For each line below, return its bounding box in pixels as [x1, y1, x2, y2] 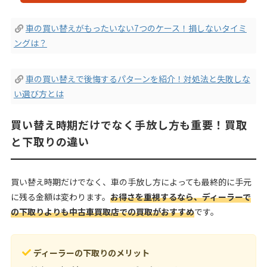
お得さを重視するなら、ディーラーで [110, 190, 251, 203]
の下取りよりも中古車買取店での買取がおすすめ [10, 205, 194, 218]
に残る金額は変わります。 [10, 190, 110, 203]
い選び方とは [13, 87, 64, 100]
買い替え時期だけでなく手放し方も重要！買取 [10, 116, 247, 132]
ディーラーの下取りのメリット [33, 246, 150, 259]
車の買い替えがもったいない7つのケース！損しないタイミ [25, 21, 247, 34]
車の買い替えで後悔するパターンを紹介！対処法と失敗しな [25, 72, 250, 85]
